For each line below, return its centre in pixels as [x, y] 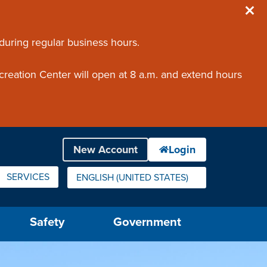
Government [148, 222]
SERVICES [28, 177]
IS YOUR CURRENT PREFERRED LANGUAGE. [169, 183]
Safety [47, 222]
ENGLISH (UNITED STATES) [132, 178]
